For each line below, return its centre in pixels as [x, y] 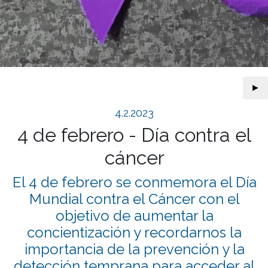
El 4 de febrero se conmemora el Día [134, 182]
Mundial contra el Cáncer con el [134, 199]
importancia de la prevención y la [134, 249]
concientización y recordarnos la [135, 232]
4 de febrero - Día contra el [135, 135]
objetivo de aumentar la [134, 216]
